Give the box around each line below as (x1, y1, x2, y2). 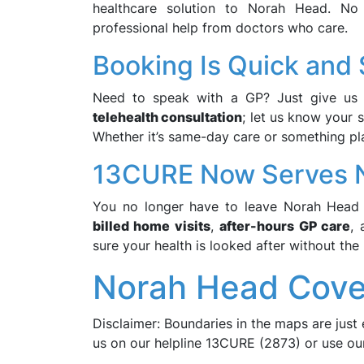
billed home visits (93, 218, 210, 234)
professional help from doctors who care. (93, 19, 348, 36)
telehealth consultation (93, 109, 243, 125)
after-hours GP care (219, 218, 351, 234)
